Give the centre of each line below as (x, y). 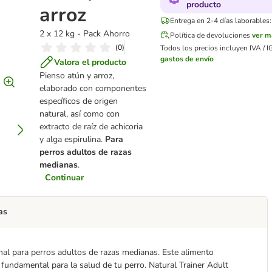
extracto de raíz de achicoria (91, 127)
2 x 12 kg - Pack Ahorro (85, 34)
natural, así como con (80, 114)
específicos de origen (79, 101)
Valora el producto (90, 62)
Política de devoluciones (210, 35)
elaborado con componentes (93, 88)
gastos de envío (187, 59)
